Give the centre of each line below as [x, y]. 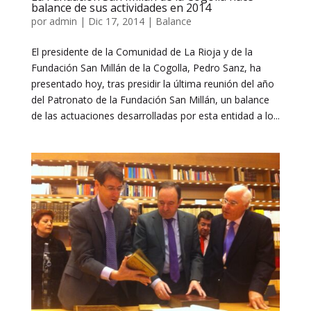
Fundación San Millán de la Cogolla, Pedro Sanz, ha [146, 67]
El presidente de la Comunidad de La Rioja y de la [142, 51]
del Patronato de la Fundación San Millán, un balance [150, 99]
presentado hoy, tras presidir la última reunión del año [152, 83]
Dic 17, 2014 [116, 21]
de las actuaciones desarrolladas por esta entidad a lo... [155, 115]
